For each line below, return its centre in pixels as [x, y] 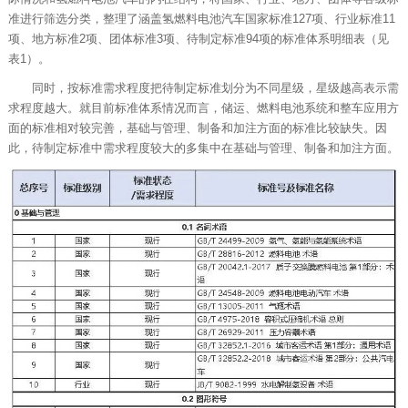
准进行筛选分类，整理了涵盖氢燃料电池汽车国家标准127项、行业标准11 [201, 18]
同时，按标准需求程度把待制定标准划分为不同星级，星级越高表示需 [215, 87]
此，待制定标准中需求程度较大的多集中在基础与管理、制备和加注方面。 [203, 148]
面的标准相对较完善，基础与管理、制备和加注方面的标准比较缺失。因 [197, 127]
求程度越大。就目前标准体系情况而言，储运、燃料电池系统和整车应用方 [203, 107]
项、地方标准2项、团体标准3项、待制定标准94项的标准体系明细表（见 [198, 38]
